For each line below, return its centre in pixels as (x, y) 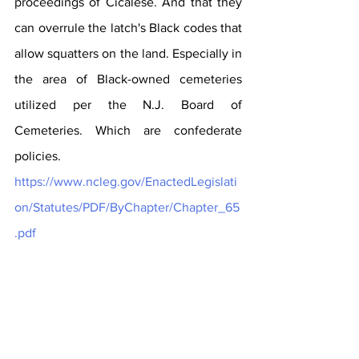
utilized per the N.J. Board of (128, 104)
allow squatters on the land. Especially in (128, 53)
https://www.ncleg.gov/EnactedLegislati (126, 181)
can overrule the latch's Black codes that (128, 27)
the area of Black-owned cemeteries (128, 79)
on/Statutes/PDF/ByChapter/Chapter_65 (127, 207)
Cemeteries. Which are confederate (128, 130)
